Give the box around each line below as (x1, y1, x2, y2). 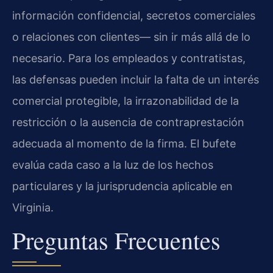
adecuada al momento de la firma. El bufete (12, 136, 236, 150)
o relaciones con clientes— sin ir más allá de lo (12, 30, 250, 43)
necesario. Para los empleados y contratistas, (12, 51, 246, 65)
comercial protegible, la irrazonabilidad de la (12, 94, 239, 107)
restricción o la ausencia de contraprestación (12, 115, 244, 129)
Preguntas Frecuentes (12, 223, 221, 256)
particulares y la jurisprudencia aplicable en (12, 179, 233, 193)
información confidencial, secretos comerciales (12, 9, 255, 22)
